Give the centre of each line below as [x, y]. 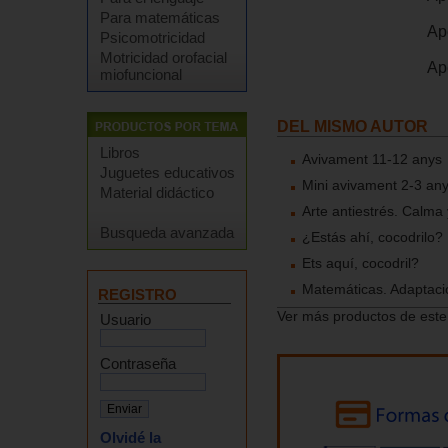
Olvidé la [130, 437]
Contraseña [138, 363]
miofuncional [141, 74]
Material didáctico [157, 192]
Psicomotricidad [152, 37]
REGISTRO [137, 294]
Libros [120, 152]
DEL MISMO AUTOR [352, 127]
